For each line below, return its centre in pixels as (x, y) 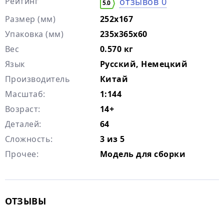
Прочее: (22, 154)
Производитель (38, 79)
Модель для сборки (143, 154)
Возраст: (23, 109)
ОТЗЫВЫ (26, 201)
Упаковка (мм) (34, 34)
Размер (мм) (30, 19)
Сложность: (29, 139)
